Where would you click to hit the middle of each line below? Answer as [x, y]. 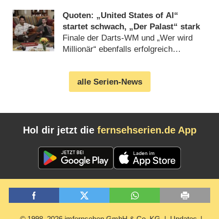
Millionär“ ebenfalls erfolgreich [118, 49]
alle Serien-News [109, 82]
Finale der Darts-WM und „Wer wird [128, 38]
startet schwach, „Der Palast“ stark [131, 26]
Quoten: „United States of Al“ [121, 15]
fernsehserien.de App [147, 130]
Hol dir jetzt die [60, 130]
